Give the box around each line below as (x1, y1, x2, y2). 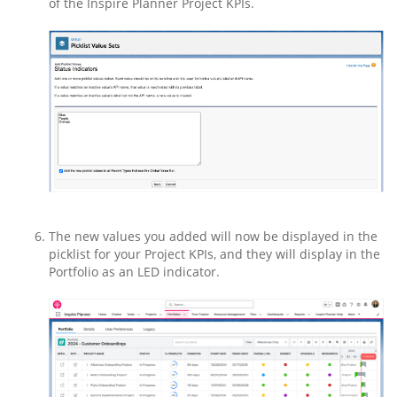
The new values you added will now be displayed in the (49, 228, 378, 245)
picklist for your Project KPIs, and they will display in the (49, 245, 380, 263)
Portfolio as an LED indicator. (49, 263, 220, 281)
